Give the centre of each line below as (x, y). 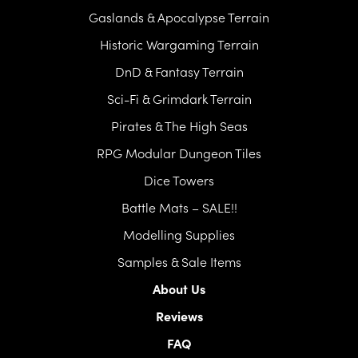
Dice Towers (179, 179)
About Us (179, 288)
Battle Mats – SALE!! (179, 207)
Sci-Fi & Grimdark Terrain (179, 98)
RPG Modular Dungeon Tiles (179, 152)
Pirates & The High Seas (179, 125)
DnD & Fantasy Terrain (179, 71)
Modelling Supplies (179, 234)
